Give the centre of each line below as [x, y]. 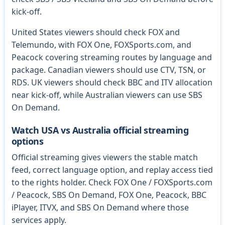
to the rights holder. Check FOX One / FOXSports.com [112, 183]
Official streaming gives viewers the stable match [104, 157]
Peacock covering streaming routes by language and [111, 58]
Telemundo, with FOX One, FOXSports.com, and [101, 45]
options [27, 141]
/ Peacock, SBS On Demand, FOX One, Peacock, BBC [109, 195]
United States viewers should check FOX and [95, 32]
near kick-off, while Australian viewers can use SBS [107, 95]
